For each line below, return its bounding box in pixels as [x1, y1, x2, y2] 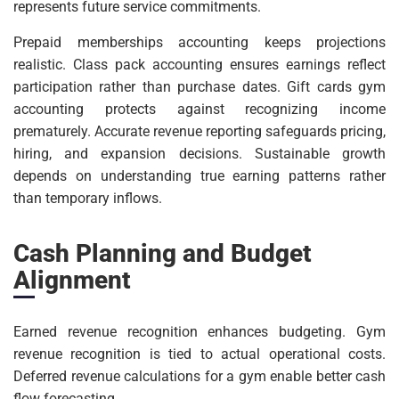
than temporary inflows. [13, 190, 162, 208]
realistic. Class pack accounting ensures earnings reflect [13, 56, 386, 74]
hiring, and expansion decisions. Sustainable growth [13, 145, 386, 163]
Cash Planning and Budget [13, 239, 312, 269]
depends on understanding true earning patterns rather [13, 167, 386, 185]
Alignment [13, 265, 131, 296]
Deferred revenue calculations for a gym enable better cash [13, 368, 386, 386]
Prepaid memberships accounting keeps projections [13, 34, 386, 52]
